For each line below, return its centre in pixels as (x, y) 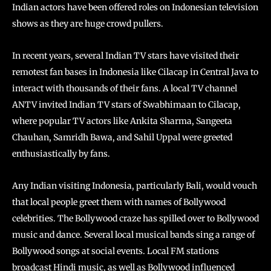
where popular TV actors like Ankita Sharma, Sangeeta (122, 121)
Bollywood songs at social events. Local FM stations (116, 251)
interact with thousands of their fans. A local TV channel (125, 89)
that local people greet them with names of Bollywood (119, 202)
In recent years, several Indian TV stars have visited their (126, 56)
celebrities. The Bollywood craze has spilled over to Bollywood (135, 219)
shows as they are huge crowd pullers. (88, 24)
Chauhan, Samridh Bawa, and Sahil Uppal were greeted (122, 138)
